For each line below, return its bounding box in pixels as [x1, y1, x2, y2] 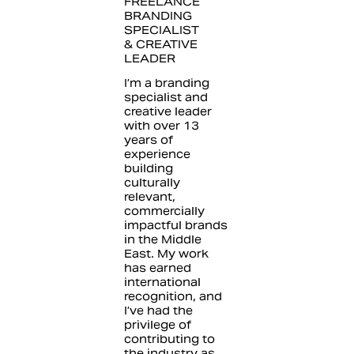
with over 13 [123, 118, 199, 133]
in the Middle [123, 232, 201, 247]
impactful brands [123, 217, 228, 232]
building [123, 160, 173, 175]
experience [123, 146, 190, 161]
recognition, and [123, 288, 222, 303]
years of [123, 132, 173, 147]
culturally [123, 175, 180, 190]
